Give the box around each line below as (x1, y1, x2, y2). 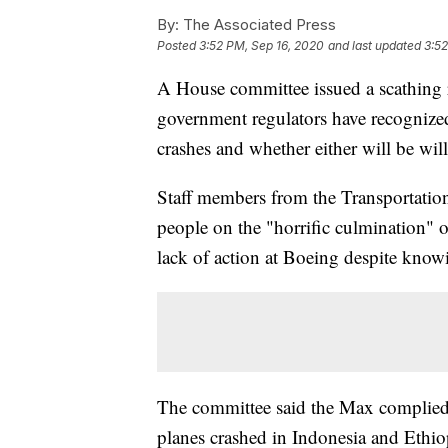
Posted (157, 38, 199, 54)
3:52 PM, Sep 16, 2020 (199, 38, 324, 54)
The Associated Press (179, 15, 336, 35)
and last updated (328, 38, 421, 54)
